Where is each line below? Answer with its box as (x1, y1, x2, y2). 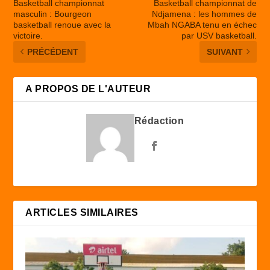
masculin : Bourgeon (13, 8, 92, 19)
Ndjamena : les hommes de (151, 8, 257, 19)
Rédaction (134, 115, 184, 126)
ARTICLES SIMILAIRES (25, 207, 139, 218)
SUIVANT (206, 46, 243, 57)
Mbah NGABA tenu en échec (147, 19, 257, 30)
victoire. (13, 30, 43, 40)
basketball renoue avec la (13, 19, 111, 30)
